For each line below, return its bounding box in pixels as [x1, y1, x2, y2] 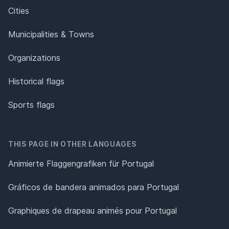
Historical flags [8, 76, 64, 87]
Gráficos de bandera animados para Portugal [8, 182, 179, 193]
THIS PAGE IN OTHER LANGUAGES [8, 140, 136, 149]
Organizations [8, 53, 60, 63]
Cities [8, 6, 29, 16]
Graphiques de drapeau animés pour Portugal [8, 205, 177, 216]
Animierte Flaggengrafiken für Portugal [8, 158, 154, 169]
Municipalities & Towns [8, 29, 94, 40]
